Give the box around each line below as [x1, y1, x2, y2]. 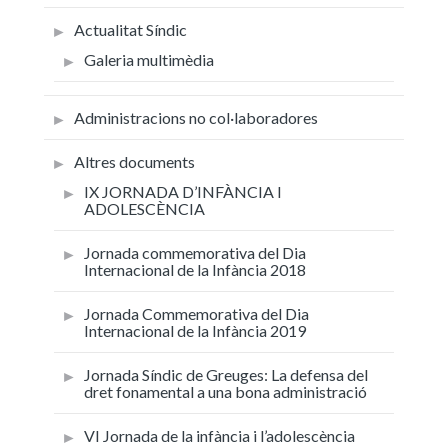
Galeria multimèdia [84, 49, 214, 69]
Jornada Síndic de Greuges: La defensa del [84, 364, 368, 384]
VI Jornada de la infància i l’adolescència [84, 425, 355, 445]
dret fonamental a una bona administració [84, 381, 367, 401]
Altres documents [74, 151, 195, 171]
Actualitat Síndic [74, 19, 187, 39]
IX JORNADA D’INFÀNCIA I [84, 181, 282, 201]
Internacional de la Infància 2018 [84, 259, 306, 279]
